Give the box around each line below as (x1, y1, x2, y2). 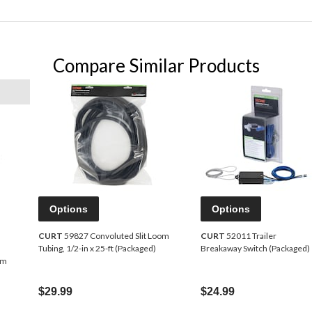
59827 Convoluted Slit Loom (63, 230, 169, 241)
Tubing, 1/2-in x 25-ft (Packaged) (38, 242, 156, 253)
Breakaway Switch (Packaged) (201, 242, 310, 253)
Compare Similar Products (52, 54, 260, 77)
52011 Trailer (225, 230, 276, 241)
